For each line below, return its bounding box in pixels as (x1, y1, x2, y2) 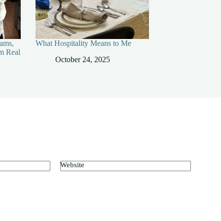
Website (60, 161, 84, 169)
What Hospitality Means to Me (36, 39, 131, 48)
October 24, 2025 (55, 55, 110, 64)
